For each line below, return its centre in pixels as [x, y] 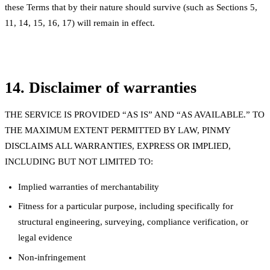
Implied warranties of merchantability [89, 187]
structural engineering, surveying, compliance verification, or [133, 222]
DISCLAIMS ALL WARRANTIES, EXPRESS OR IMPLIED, [118, 146]
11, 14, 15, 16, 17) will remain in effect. [80, 23]
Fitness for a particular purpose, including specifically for [126, 206]
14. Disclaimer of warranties [101, 87]
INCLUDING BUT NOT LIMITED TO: [79, 161]
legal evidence [46, 238]
